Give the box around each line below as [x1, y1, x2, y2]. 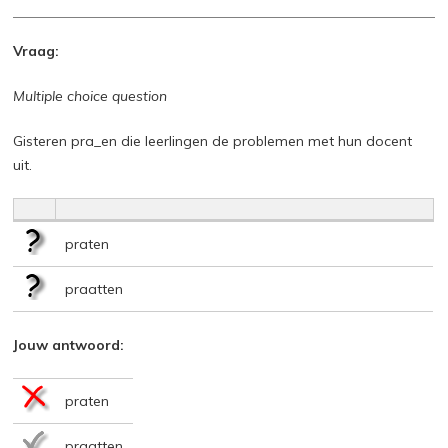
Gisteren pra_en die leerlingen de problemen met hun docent [13, 131, 413, 150]
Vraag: [13, 41, 60, 60]
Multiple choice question [13, 86, 168, 105]
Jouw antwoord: [13, 335, 125, 354]
